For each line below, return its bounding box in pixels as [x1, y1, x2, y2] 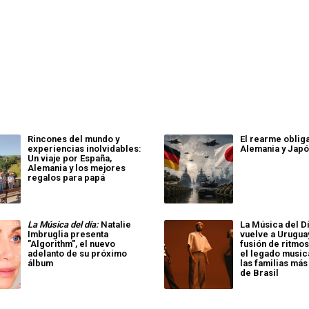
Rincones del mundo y [27, 134, 119, 145]
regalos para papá [27, 172, 105, 183]
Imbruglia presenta [27, 229, 108, 240]
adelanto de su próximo [27, 248, 127, 259]
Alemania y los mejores [27, 163, 126, 174]
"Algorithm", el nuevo [27, 239, 115, 250]
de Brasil [240, 268, 279, 279]
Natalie [98, 219, 131, 230]
